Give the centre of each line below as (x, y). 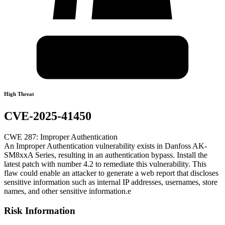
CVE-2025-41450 (48, 116)
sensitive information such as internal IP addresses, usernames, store (111, 182)
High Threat (19, 94)
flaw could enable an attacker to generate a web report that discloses (111, 173)
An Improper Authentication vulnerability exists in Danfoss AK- (105, 146)
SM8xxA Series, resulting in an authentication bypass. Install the (106, 155)
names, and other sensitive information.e (68, 191)
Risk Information (40, 211)
